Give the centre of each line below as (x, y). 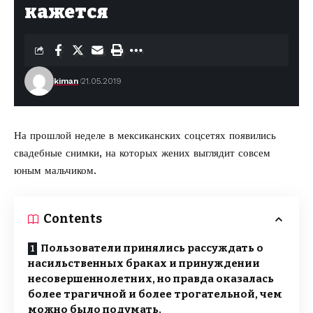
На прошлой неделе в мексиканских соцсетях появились (145, 136)
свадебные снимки (57, 153)
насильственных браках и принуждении (144, 263)
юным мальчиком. (55, 170)
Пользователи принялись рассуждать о (152, 248)
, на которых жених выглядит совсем (185, 153)
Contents (73, 219)
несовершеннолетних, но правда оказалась (151, 279)
